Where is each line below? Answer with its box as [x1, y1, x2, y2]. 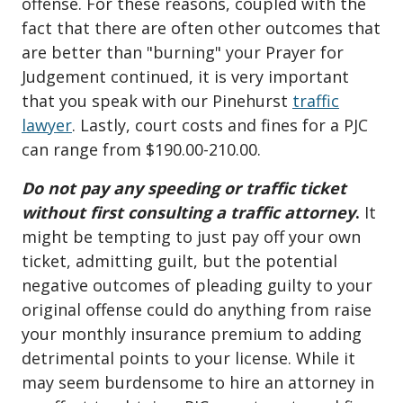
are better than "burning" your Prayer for [22, 41, 344, 64]
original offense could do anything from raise [22, 299, 372, 321]
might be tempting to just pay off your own [22, 226, 361, 248]
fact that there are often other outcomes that [22, 17, 381, 40]
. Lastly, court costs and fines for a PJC [72, 114, 368, 137]
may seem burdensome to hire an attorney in [22, 372, 374, 394]
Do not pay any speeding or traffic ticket [22, 177, 346, 200]
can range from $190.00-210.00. [22, 139, 261, 161]
